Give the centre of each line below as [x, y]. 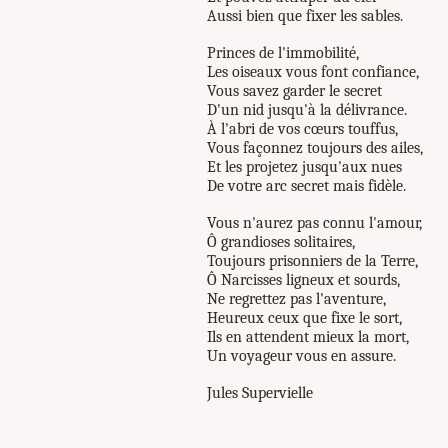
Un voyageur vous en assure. [303, 356]
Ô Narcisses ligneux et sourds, [303, 280]
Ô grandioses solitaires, [281, 242]
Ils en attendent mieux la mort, [308, 337]
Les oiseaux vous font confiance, [313, 72]
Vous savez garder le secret [294, 91]
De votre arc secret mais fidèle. [306, 186]
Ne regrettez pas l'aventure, [296, 299]
